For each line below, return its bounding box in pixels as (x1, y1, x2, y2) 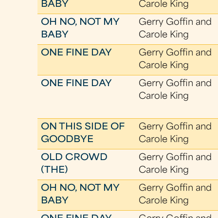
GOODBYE (41, 136, 94, 144)
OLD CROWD (41, 154, 108, 162)
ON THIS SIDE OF (41, 123, 125, 131)
